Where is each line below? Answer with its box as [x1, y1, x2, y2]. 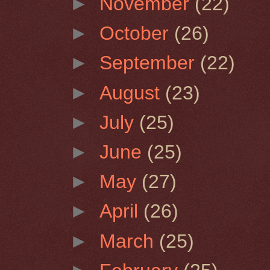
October [99, 22, 175, 45]
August [99, 81, 166, 104]
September [99, 52, 201, 74]
